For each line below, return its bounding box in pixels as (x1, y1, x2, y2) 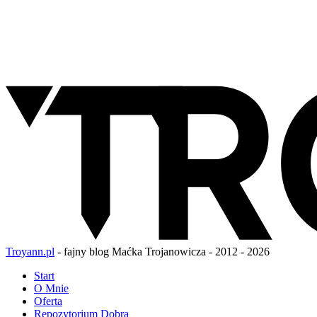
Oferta (34, 294, 62, 307)
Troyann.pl (6, 245, 54, 258)
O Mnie (34, 282, 69, 294)
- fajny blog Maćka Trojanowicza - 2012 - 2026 (54, 245, 270, 258)
